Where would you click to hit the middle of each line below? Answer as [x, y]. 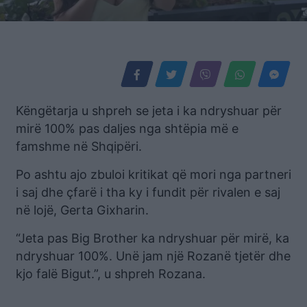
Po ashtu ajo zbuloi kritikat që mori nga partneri [153, 174]
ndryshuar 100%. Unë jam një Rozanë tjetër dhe [153, 256]
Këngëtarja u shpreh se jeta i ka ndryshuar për [149, 111]
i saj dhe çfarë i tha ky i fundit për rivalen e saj [148, 192]
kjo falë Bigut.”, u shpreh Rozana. [111, 274]
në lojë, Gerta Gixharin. [82, 210]
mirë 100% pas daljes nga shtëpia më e [127, 128]
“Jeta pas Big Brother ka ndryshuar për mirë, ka [152, 238]
